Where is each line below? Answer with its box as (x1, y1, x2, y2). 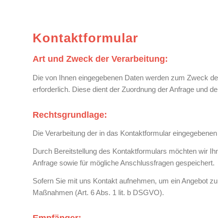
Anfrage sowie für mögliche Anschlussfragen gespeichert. (33, 159, 215, 167)
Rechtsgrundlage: (33, 109, 107, 120)
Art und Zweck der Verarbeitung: (33, 54, 168, 64)
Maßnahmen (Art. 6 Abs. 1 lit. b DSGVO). (33, 188, 164, 197)
